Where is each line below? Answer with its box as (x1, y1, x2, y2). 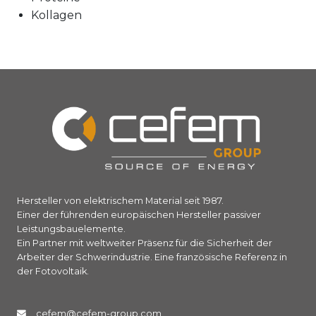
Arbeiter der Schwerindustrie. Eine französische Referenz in (17, 251, 287, 262)
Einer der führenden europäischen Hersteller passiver (17, 209, 261, 220)
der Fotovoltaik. (17, 265, 89, 276)
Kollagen (31, 8, 82, 22)
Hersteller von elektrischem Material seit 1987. (17, 195, 224, 206)
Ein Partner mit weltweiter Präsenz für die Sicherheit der (17, 237, 272, 248)
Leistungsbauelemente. (17, 223, 126, 234)
